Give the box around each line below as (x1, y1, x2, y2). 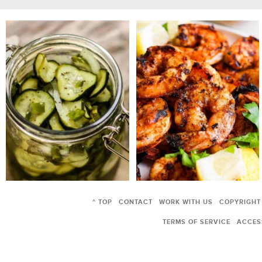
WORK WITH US (159, 198, 213, 206)
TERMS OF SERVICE (162, 218, 230, 226)
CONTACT (119, 198, 153, 206)
